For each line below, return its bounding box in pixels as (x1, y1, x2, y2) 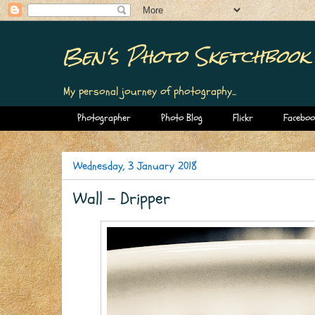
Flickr (233, 111, 253, 125)
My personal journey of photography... (63, 84, 236, 99)
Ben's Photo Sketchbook (62, 37, 309, 76)
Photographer (77, 111, 131, 125)
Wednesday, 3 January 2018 (73, 157, 197, 174)
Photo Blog (161, 111, 202, 125)
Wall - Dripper (73, 186, 170, 210)
